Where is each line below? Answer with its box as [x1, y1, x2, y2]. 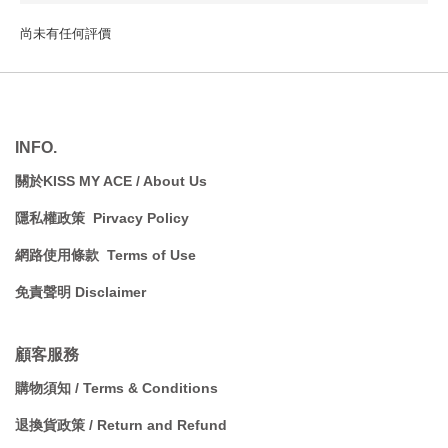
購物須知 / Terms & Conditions [15, 379, 218, 396]
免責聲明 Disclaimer [15, 283, 146, 300]
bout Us [153, 172, 207, 189]
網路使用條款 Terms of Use [15, 246, 200, 263]
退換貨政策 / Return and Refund [15, 416, 227, 433]
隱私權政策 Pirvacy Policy [15, 209, 189, 226]
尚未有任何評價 [20, 25, 111, 41]
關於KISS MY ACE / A [15, 172, 153, 189]
